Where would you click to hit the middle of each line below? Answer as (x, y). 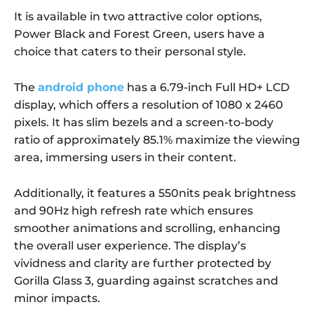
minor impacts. (57, 299)
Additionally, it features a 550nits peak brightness (155, 193)
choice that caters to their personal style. (130, 52)
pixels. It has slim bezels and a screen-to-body (144, 123)
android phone (81, 88)
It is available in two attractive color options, (138, 17)
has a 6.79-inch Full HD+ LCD (207, 88)
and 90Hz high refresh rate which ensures (134, 211)
